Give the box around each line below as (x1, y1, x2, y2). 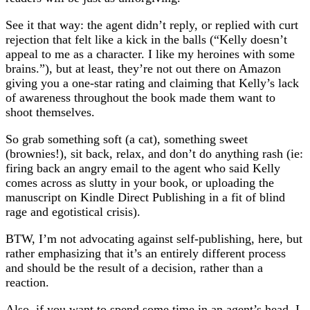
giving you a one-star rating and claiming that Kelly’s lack (6, 76, 299, 91)
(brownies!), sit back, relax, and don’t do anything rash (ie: (6, 147, 303, 161)
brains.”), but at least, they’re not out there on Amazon (6, 62, 281, 76)
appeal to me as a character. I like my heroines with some (6, 47, 295, 62)
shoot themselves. (6, 105, 95, 120)
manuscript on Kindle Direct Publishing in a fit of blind (6, 190, 285, 205)
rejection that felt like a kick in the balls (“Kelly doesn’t (6, 33, 287, 47)
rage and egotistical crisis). (6, 205, 140, 219)
